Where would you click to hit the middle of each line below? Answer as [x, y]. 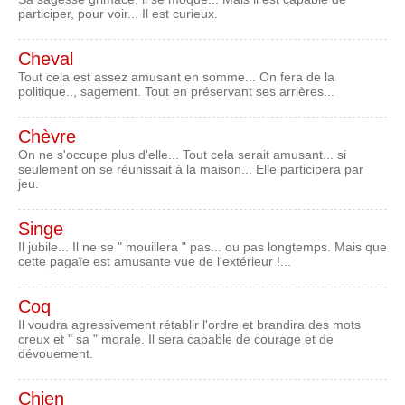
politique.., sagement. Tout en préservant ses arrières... [176, 91]
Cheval [46, 58]
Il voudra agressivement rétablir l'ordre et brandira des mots [189, 324]
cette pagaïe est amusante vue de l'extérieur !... [155, 261]
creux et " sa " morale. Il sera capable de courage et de [176, 339]
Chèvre [47, 136]
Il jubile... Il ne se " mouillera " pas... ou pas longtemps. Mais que [202, 246]
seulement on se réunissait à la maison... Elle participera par [191, 169]
